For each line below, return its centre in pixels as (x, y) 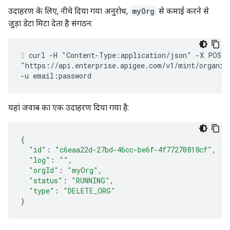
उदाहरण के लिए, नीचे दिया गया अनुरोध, (69, 11)
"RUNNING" (91, 180)
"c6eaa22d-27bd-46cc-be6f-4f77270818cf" (133, 150)
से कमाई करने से (183, 11)
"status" (46, 180)
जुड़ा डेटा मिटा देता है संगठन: (51, 23)
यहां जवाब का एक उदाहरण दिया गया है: (69, 108)
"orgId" (44, 170)
